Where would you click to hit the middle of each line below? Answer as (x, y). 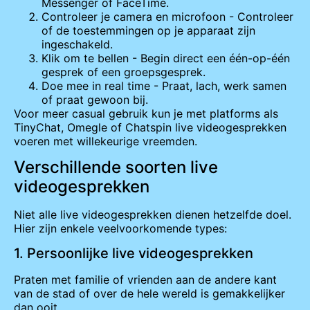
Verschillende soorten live (116, 167)
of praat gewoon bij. (95, 99)
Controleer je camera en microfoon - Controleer (167, 16)
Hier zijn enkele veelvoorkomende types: (120, 228)
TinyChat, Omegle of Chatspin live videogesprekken (150, 127)
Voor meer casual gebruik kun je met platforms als (146, 113)
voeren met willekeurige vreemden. (106, 141)
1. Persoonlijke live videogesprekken (134, 254)
